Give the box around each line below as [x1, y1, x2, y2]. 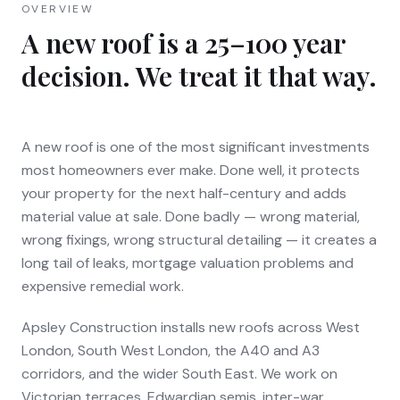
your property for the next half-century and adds [21, 183, 346, 203]
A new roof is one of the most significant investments [21, 137, 370, 156]
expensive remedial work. [21, 276, 184, 296]
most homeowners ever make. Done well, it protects [21, 160, 360, 179]
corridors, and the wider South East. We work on [21, 363, 337, 383]
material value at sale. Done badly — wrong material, [21, 206, 360, 226]
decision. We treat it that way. [21, 57, 377, 94]
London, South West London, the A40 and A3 [21, 340, 320, 360]
